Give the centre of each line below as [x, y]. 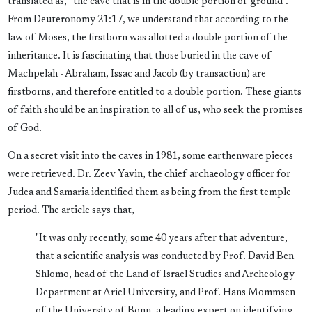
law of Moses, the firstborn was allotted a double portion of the [147, 38]
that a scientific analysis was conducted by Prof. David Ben [164, 257]
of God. [24, 129]
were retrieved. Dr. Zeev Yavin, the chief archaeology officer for [149, 175]
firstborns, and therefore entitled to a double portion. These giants [154, 93]
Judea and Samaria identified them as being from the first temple [149, 193]
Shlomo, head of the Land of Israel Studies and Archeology [165, 275]
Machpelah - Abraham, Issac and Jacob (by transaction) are [136, 75]
